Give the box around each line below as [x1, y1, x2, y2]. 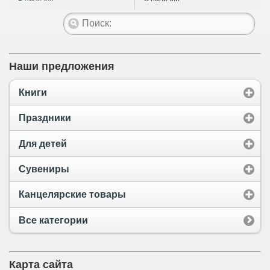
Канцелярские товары [19, 189, 126, 200]
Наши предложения [9, 60, 115, 72]
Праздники [19, 113, 71, 124]
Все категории [19, 215, 88, 225]
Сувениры [19, 164, 69, 175]
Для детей [19, 138, 67, 149]
